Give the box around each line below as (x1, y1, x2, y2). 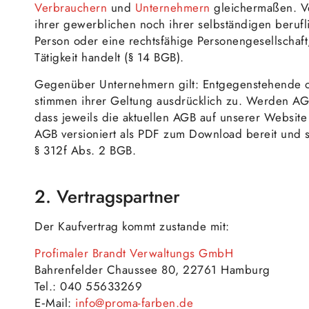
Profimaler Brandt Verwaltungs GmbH (34, 244, 233, 261)
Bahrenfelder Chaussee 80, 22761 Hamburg (34, 261, 270, 278)
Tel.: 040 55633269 (34, 277, 142, 295)
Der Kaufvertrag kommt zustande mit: (34, 218, 230, 235)
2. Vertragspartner (34, 183, 180, 210)
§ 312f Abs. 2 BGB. (34, 141, 136, 159)
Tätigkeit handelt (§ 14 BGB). (34, 49, 184, 66)
